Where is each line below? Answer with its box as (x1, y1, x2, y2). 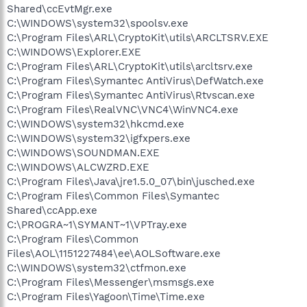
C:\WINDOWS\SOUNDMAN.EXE (7, 147, 160, 159)
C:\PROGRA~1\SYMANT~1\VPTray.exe (7, 219, 187, 231)
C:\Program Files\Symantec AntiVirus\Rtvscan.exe (7, 89, 255, 101)
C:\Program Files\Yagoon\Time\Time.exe (7, 291, 205, 303)
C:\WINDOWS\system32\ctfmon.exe (7, 262, 186, 274)
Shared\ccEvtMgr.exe (7, 3, 112, 15)
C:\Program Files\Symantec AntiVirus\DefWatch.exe (7, 75, 264, 87)
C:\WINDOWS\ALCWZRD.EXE (7, 161, 149, 173)
